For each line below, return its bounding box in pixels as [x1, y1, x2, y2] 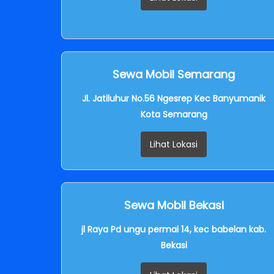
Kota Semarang [140, 108, 207, 120]
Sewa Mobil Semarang [113, 66, 235, 82]
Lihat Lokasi [150, 138, 198, 150]
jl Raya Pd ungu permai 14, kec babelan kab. [81, 223, 266, 235]
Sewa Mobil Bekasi [124, 197, 224, 213]
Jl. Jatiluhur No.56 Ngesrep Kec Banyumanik [82, 92, 265, 105]
